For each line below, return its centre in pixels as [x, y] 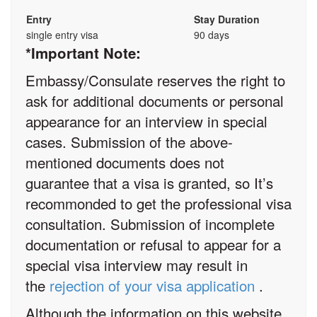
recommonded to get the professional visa [158, 203]
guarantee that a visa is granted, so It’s [149, 183]
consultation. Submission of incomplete [150, 224]
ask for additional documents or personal [155, 100]
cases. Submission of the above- [129, 142]
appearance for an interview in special [146, 121]
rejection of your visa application [152, 285]
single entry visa [62, 35]
